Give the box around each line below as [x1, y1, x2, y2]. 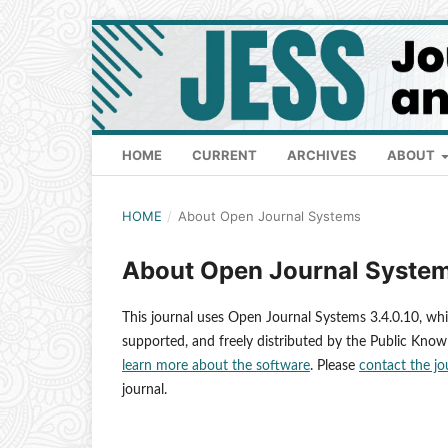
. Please [310, 359, 359, 374]
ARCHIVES [287, 147, 357, 164]
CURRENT [192, 147, 257, 164]
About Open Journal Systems [177, 208, 361, 225]
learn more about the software [122, 359, 310, 374]
